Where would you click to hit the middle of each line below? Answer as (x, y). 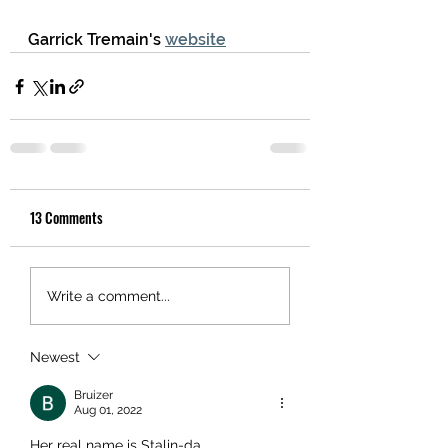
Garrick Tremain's (96, 40)
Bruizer (93, 395)
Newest (55, 357)
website (195, 40)
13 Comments (66, 218)
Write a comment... (108, 295)
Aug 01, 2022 (108, 410)
